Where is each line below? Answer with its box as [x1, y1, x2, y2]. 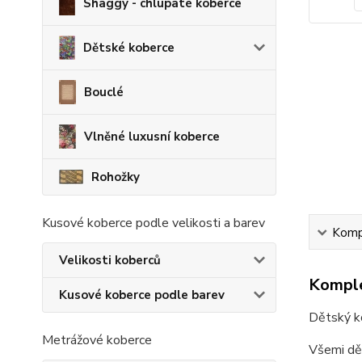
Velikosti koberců [59, 252, 161, 268]
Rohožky [91, 169, 140, 185]
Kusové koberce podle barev [59, 287, 225, 303]
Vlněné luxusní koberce [84, 128, 220, 145]
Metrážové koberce [42, 331, 152, 349]
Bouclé [84, 84, 124, 100]
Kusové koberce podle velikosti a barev [42, 214, 265, 232]
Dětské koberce [83, 40, 175, 56]
